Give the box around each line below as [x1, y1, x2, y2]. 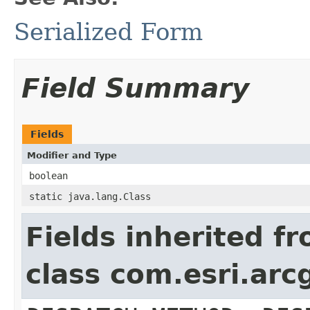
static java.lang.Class [29, 190, 151, 202]
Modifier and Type [27, 149, 117, 161]
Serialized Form [14, 17, 203, 46]
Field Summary [21, 72, 249, 104]
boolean [29, 170, 68, 181]
